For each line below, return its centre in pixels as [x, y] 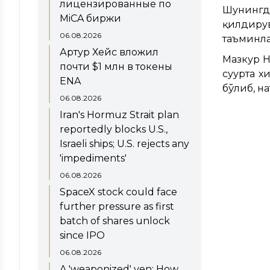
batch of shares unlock [115, 221]
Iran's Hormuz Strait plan [119, 115]
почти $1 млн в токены [116, 66]
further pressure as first [117, 206]
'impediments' [93, 158]
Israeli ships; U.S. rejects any [124, 143]
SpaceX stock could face [118, 192]
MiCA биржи [90, 18]
